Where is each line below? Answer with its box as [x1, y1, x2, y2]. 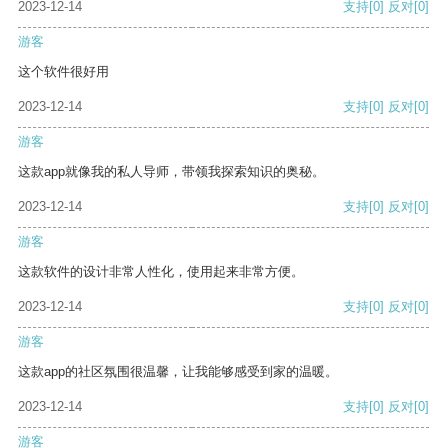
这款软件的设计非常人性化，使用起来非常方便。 [18, 264, 304, 280]
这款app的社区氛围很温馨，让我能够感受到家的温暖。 [18, 364, 338, 380]
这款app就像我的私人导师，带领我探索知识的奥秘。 [18, 164, 325, 180]
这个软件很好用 [18, 64, 109, 80]
